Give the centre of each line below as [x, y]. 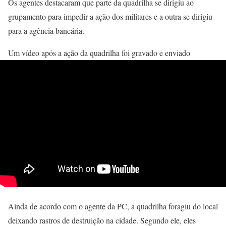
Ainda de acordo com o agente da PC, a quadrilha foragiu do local [113, 206]
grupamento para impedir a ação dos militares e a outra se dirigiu [110, 16]
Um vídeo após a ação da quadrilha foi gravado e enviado [99, 53]
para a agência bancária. [46, 31]
